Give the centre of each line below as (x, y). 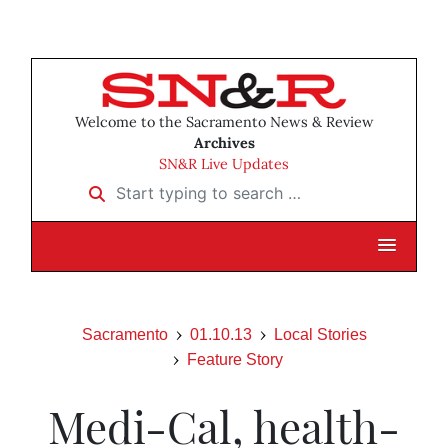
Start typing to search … (168, 186)
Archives (224, 143)
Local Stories (320, 335)
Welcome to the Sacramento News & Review (224, 122)
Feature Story (235, 360)
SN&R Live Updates (224, 164)
